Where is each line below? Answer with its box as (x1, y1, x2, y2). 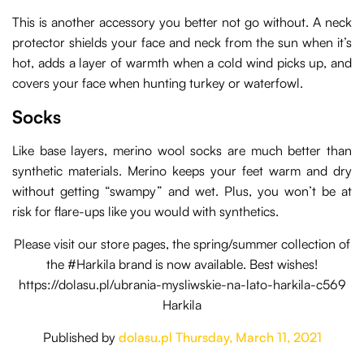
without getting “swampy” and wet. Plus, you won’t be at (12, 183, 352, 200)
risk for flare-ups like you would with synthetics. (12, 203, 279, 220)
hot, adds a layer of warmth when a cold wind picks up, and (12, 54, 352, 71)
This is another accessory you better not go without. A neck (12, 14, 352, 31)
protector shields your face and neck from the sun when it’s (12, 34, 352, 51)
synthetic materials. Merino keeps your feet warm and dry (12, 162, 352, 180)
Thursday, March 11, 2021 (175, 329, 322, 346)
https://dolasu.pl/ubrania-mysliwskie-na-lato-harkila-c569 (18, 276, 346, 293)
